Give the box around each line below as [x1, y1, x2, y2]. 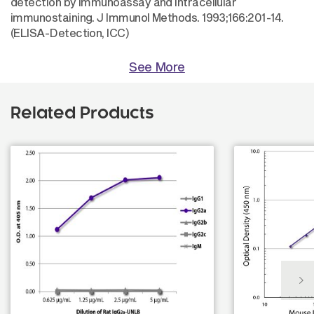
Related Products [11, 107, 154, 122]
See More [129, 59, 185, 74]
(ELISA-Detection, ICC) [11, 26, 130, 39]
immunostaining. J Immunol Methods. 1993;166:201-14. [11, 11, 284, 24]
